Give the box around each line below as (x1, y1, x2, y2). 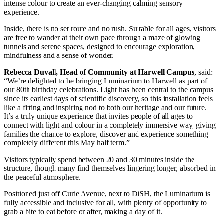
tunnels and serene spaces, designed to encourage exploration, (4, 42, 195, 51)
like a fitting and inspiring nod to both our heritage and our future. (4, 103, 207, 112)
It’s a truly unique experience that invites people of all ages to (4, 112, 192, 121)
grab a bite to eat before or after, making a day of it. (4, 207, 162, 216)
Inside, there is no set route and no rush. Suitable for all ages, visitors (4, 25, 216, 33)
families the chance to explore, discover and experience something (4, 130, 208, 138)
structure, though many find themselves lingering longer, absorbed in (4, 164, 216, 173)
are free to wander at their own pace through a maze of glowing (4, 33, 200, 42)
